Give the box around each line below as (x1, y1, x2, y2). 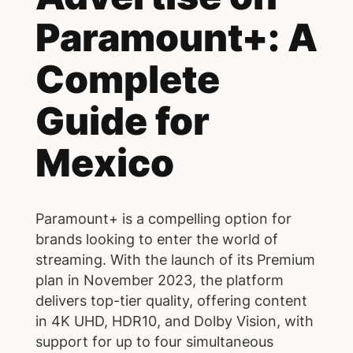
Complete (35, 56, 220, 103)
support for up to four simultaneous (35, 333, 273, 350)
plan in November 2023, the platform (35, 271, 284, 288)
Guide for (35, 98, 210, 145)
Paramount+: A (35, 14, 318, 61)
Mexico (35, 139, 174, 187)
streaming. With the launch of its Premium (35, 251, 315, 268)
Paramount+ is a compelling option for (35, 210, 292, 227)
